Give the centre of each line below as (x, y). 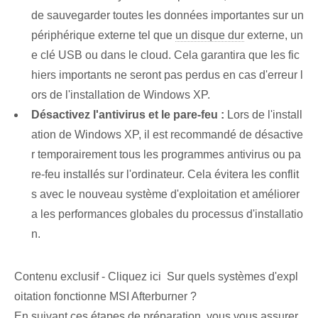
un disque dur (210, 35)
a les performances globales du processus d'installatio (167, 214)
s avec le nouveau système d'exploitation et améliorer (165, 194)
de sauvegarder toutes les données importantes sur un (168, 16)
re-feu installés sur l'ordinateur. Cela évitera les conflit (165, 175)
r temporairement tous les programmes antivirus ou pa (166, 155)
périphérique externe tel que (103, 35)
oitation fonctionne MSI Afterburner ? (105, 297)
